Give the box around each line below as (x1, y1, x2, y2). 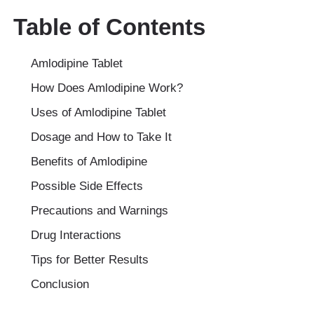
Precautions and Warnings (31, 204, 168, 218)
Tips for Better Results (31, 253, 149, 267)
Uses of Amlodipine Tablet (31, 106, 166, 120)
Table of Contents (13, 14, 205, 41)
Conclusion (31, 278, 89, 292)
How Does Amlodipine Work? (31, 81, 183, 95)
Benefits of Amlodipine (31, 155, 147, 169)
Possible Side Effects (31, 179, 143, 193)
